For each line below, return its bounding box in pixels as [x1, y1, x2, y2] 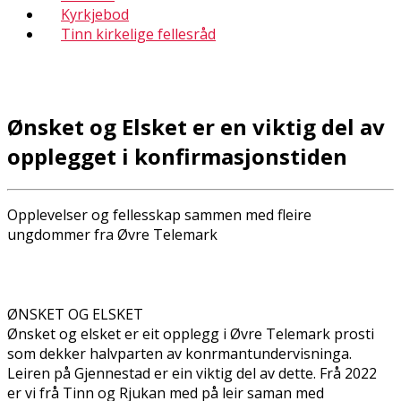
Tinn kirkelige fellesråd [61, 24, 216, 44]
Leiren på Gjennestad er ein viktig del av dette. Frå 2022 [7, 363, 377, 383]
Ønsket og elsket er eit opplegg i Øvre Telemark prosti [7, 323, 374, 344]
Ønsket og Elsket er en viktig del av [7, 111, 385, 141]
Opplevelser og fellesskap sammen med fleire [7, 204, 311, 225]
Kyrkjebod [61, 4, 129, 24]
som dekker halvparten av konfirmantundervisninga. [7, 343, 355, 363]
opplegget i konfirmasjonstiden [7, 141, 347, 171]
